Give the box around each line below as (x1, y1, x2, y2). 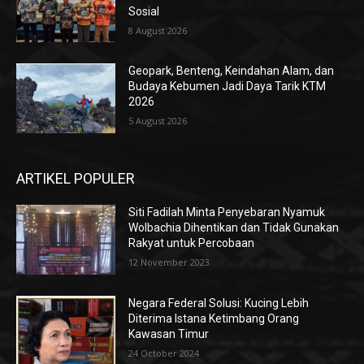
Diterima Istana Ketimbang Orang (128, 311, 300, 325)
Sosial (128, 4, 160, 18)
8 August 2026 (128, 24, 188, 37)
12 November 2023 (128, 256, 210, 269)
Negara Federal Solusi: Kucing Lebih (128, 296, 310, 310)
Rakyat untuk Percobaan (128, 236, 255, 250)
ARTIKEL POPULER (16, 170, 135, 188)
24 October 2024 (128, 346, 200, 359)
